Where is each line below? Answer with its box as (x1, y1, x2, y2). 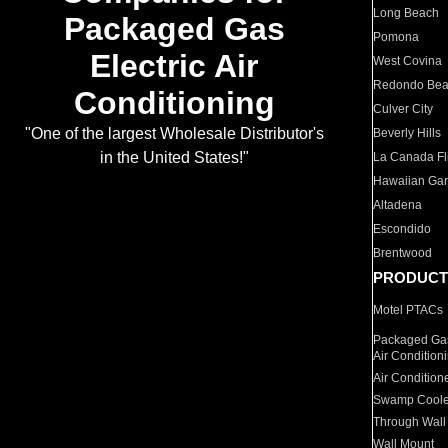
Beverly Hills (373, 126, 442, 140)
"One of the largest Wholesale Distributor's (24, 125, 324, 143)
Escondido (373, 222, 432, 236)
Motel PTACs (373, 303, 444, 317)
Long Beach (373, 6, 440, 20)
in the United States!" (99, 149, 249, 167)
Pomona (373, 30, 420, 44)
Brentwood (373, 246, 433, 260)
